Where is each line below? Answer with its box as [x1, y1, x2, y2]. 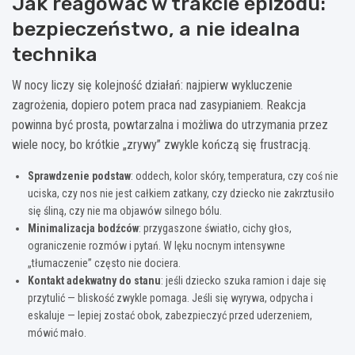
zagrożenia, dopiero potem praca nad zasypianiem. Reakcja [12, 97, 306, 113]
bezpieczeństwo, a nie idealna [12, 17, 300, 40]
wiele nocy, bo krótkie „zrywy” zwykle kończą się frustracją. [12, 136, 311, 152]
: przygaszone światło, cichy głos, [139, 221, 292, 235]
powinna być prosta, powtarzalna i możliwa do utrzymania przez [12, 116, 328, 132]
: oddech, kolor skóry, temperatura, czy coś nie [131, 169, 338, 182]
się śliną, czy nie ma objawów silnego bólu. [28, 204, 222, 217]
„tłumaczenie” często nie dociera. [28, 256, 181, 269]
